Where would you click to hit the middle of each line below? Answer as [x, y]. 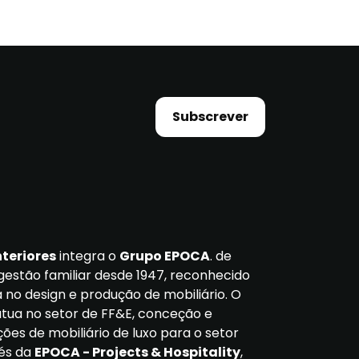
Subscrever [210, 117]
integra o [87, 256]
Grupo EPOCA [164, 256]
